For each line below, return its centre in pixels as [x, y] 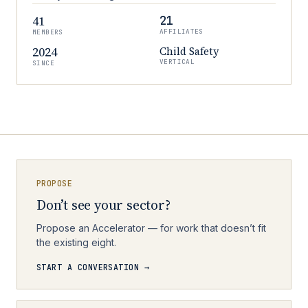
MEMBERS [48, 32]
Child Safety [189, 51]
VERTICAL [177, 62]
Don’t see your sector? [103, 205]
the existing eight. [76, 242]
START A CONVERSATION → [93, 267]
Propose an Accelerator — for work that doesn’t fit [151, 228]
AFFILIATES [181, 31]
